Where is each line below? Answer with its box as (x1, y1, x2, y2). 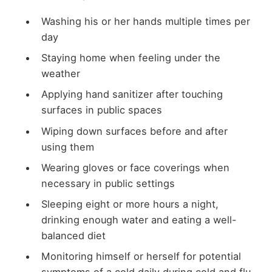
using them (41, 140, 94, 153)
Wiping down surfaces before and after (41, 124, 228, 137)
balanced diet (41, 229, 106, 242)
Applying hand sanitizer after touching (41, 88, 223, 101)
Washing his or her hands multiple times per (41, 15, 250, 28)
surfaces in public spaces (41, 104, 162, 117)
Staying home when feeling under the (41, 52, 220, 64)
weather (41, 67, 80, 80)
